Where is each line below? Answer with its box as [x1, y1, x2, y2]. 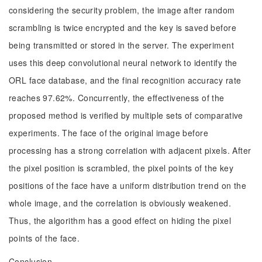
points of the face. [9, 232, 80, 244]
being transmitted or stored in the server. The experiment [9, 39, 234, 51]
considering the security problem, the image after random [9, 4, 235, 16]
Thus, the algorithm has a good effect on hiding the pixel [9, 215, 231, 226]
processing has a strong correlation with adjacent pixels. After [9, 144, 251, 156]
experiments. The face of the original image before [9, 127, 209, 139]
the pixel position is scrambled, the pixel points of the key [9, 162, 234, 174]
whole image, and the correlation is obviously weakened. [9, 197, 232, 209]
